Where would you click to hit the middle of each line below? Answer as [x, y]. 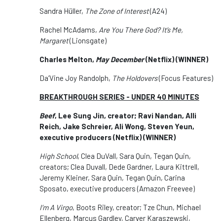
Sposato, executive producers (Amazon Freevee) [117, 188]
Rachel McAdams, [69, 29]
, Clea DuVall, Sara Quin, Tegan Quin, [134, 156]
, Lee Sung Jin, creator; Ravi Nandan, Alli [126, 115]
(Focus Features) [185, 78]
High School [58, 156]
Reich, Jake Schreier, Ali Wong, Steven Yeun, [117, 126]
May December [120, 59]
